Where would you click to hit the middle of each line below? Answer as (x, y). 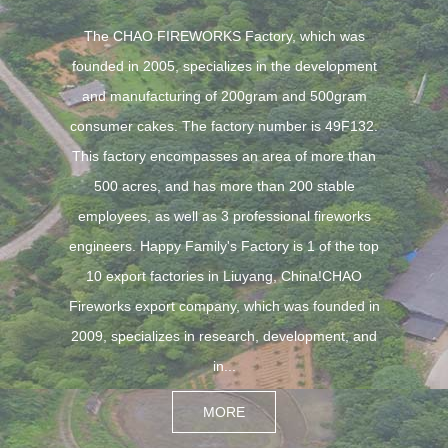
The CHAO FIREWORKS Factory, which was (224, 36)
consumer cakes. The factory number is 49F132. (224, 126)
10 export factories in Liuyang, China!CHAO (224, 276)
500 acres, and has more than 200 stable (224, 186)
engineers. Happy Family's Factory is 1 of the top (224, 246)
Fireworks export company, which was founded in (224, 306)
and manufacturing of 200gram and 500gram (224, 96)
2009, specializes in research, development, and (224, 336)
